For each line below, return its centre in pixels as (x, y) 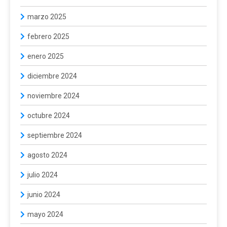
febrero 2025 (48, 36)
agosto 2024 (47, 155)
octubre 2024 (49, 115)
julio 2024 (43, 175)
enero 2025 (46, 56)
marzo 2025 (47, 16)
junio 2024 (44, 194)
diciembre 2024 (52, 76)
